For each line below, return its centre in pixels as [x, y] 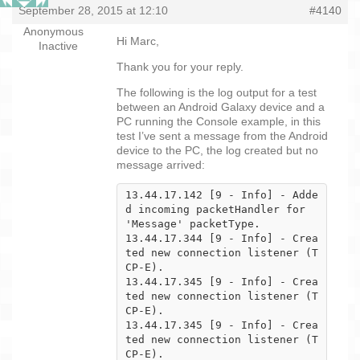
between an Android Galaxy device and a [221, 106]
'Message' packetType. [193, 223]
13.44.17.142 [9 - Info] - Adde [222, 194]
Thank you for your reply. [180, 66]
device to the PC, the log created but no [217, 150]
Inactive [58, 45]
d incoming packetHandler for [215, 209]
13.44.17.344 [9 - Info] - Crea [222, 238]
